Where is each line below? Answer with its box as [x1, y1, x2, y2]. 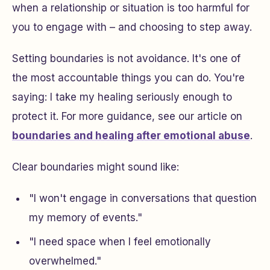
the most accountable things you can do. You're [12, 72, 245, 84]
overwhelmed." [29, 255, 101, 267]
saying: [12, 91, 50, 103]
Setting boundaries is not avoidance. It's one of [12, 52, 240, 64]
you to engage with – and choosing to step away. [12, 21, 252, 33]
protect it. [12, 110, 58, 122]
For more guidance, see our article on [58, 110, 242, 122]
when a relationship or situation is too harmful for [12, 2, 250, 14]
